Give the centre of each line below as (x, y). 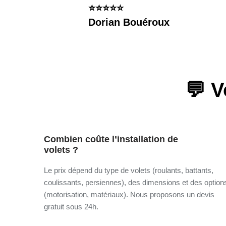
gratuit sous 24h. (71, 206)
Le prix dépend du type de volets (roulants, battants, (129, 170)
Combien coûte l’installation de (111, 139)
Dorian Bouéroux (129, 22)
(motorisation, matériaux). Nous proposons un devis (129, 194)
